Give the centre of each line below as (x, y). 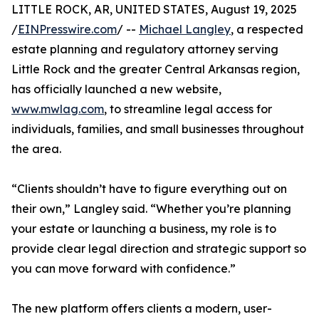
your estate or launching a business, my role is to (144, 229)
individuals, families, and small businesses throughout (158, 129)
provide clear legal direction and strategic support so (159, 249)
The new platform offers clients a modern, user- (142, 309)
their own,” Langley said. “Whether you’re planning (151, 209)
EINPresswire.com (67, 30)
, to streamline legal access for (188, 109)
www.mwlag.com (58, 109)
